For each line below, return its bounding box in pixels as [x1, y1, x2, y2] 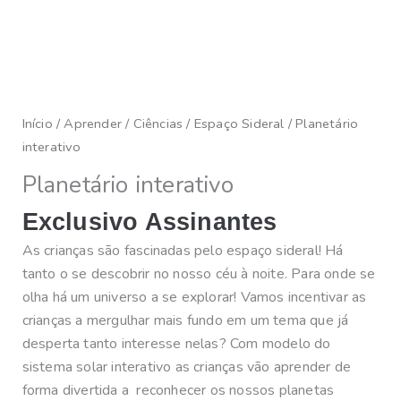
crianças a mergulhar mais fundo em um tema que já [21, 310, 349, 330]
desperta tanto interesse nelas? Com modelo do [21, 333, 331, 354]
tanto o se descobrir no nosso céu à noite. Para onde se [21, 263, 376, 284]
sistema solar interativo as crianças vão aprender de [21, 356, 352, 377]
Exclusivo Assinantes [21, 209, 277, 236]
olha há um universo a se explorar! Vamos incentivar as [21, 286, 367, 307]
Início [21, 114, 53, 132]
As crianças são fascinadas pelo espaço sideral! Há [21, 240, 344, 260]
